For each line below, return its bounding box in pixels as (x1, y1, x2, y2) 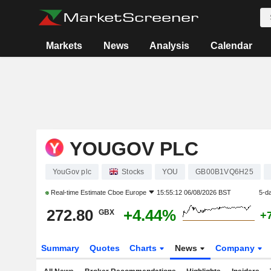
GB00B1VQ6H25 (195, 168, 253, 176)
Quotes (89, 243, 120, 253)
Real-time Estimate (48, 189, 108, 196)
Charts (129, 243, 160, 253)
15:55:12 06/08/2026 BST (156, 189, 231, 196)
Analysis (149, 41, 190, 51)
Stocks (122, 168, 145, 176)
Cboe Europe (107, 189, 146, 196)
